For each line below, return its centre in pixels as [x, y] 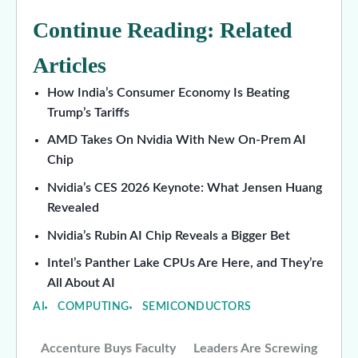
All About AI [81, 283]
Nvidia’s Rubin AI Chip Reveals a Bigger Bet [168, 235]
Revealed [73, 207]
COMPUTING [93, 307]
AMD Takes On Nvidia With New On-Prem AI [176, 140]
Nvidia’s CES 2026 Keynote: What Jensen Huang [184, 187]
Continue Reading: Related [163, 30]
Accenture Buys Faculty [108, 349]
